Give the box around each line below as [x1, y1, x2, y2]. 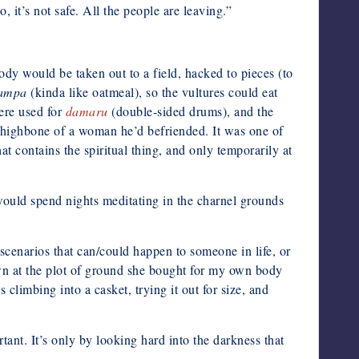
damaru [65, 102, 108, 119]
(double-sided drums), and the [107, 102, 274, 119]
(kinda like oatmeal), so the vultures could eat [26, 83, 278, 100]
